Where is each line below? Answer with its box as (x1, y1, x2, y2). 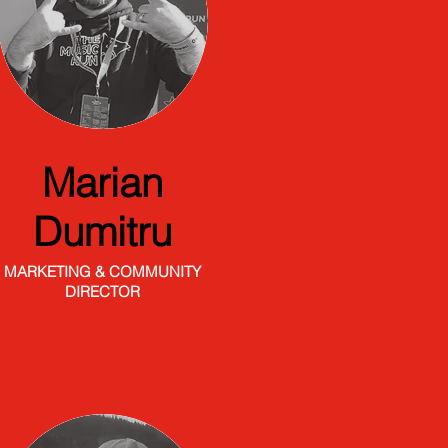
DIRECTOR (64, 282, 140, 301)
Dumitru (32, 207, 172, 256)
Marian (41, 158, 163, 207)
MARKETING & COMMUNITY (3, 262, 201, 281)
